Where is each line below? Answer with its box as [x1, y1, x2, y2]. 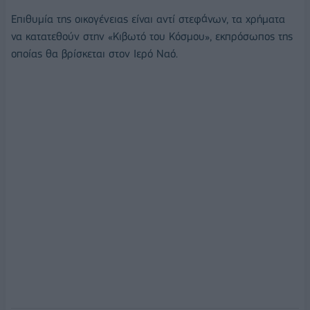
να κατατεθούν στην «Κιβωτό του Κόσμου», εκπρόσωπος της [11, 30, 293, 44]
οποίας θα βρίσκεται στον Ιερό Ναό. [11, 47, 178, 61]
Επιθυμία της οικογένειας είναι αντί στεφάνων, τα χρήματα [11, 12, 285, 26]
